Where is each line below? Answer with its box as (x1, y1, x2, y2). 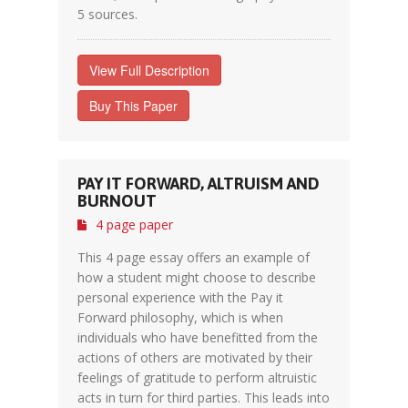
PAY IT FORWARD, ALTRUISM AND (77, 174, 320, 193)
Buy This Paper (89, 97, 178, 115)
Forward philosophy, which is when (77, 309, 283, 326)
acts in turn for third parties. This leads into (77, 389, 330, 406)
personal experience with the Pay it (77, 289, 283, 306)
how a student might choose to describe (77, 269, 316, 286)
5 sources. (77, 5, 138, 23)
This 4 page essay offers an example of (77, 249, 310, 266)
